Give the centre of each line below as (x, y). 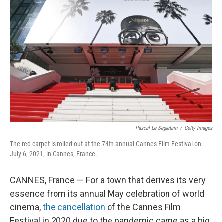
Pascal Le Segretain (156, 128)
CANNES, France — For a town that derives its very (108, 180)
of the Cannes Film (143, 207)
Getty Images (198, 128)
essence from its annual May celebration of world (107, 194)
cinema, (26, 207)
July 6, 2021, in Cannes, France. (54, 154)
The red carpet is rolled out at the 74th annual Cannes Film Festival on (106, 144)
